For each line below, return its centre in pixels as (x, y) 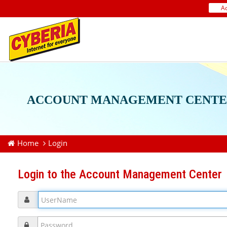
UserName (27, 196)
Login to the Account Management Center (120, 174)
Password (25, 221)
